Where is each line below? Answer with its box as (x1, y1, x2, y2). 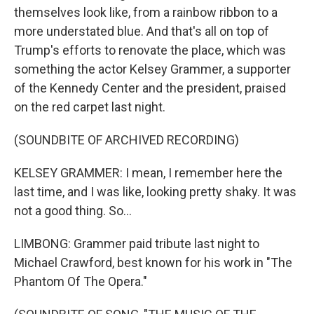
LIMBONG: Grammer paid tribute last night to (14, 236, 259, 251)
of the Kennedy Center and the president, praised (14, 81, 286, 95)
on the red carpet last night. (14, 100, 165, 114)
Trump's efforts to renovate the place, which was (14, 43, 286, 57)
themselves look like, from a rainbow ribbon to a (14, 5, 278, 20)
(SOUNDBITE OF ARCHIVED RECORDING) (14, 132, 239, 147)
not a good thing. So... (14, 203, 132, 218)
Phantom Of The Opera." (14, 274, 147, 289)
